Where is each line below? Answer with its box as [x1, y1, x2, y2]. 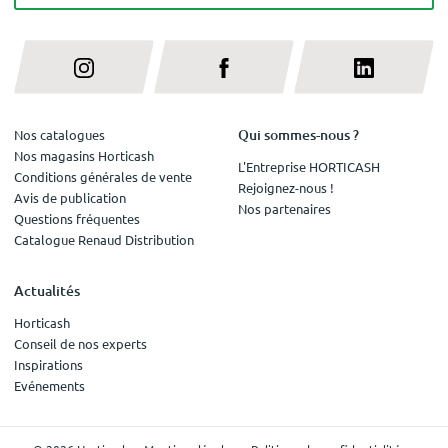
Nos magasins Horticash [14, 146, 154, 164]
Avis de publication [14, 188, 126, 206]
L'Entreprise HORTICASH [238, 157, 380, 175]
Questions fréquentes [14, 209, 140, 227]
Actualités [14, 280, 80, 300]
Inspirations [14, 355, 83, 373]
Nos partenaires [238, 199, 331, 217]
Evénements [14, 376, 85, 394]
